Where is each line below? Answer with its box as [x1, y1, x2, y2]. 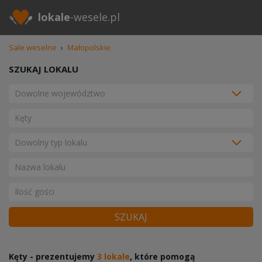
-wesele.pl [70, 10, 120, 24]
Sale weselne [9, 42, 57, 53]
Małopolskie [67, 42, 111, 53]
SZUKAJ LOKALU [9, 63, 78, 75]
